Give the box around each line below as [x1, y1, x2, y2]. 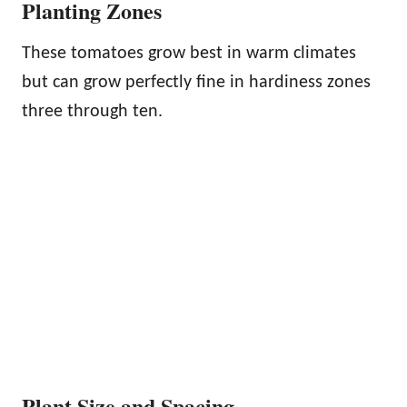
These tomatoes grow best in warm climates [22, 45, 356, 64]
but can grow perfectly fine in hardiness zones [22, 74, 371, 93]
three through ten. [22, 103, 163, 122]
